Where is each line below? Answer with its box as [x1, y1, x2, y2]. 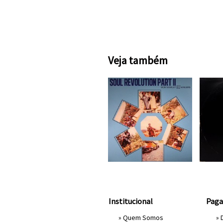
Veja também [108, 53, 168, 67]
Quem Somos [123, 213, 163, 222]
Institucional [109, 196, 153, 206]
